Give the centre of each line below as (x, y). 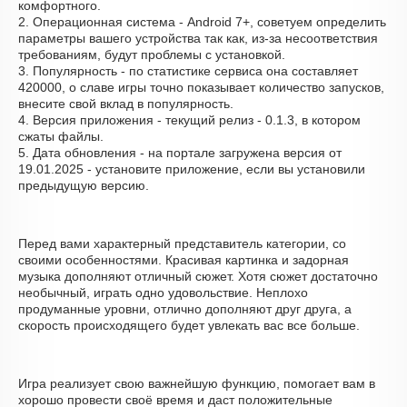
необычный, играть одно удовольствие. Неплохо (163, 293)
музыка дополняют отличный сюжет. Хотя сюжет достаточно (198, 276)
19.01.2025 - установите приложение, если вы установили (192, 169)
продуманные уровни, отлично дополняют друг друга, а (185, 309)
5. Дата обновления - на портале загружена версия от (180, 153)
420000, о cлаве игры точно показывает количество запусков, (201, 87)
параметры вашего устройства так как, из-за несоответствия (198, 38)
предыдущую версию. (84, 185)
